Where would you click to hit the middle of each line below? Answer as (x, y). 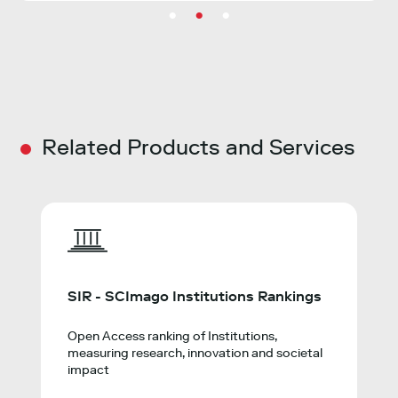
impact (89, 370)
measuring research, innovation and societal (195, 354)
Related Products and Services (199, 147)
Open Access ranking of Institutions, (173, 337)
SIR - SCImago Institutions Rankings (195, 297)
